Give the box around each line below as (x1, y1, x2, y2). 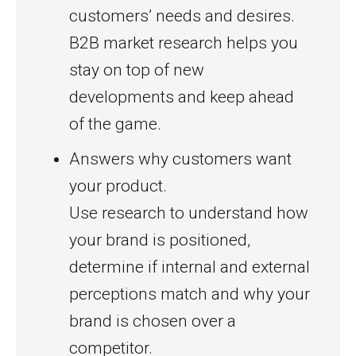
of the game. (69, 114, 161, 133)
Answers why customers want (69, 149, 292, 168)
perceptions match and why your (69, 284, 310, 304)
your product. (69, 176, 167, 195)
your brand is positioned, (69, 230, 250, 250)
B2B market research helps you (69, 33, 298, 52)
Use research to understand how (69, 203, 308, 222)
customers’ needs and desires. (69, 6, 295, 25)
